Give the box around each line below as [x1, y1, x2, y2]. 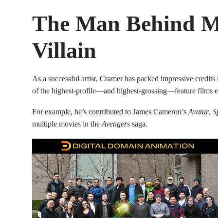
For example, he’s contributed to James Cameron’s [32, 108, 188, 116]
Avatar [188, 108, 209, 116]
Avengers [102, 120, 132, 128]
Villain [32, 38, 96, 63]
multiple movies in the [32, 120, 102, 128]
